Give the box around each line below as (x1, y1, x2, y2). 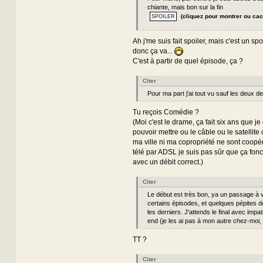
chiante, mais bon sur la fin (147, 3, 223, 11)
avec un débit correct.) (132, 157, 203, 166)
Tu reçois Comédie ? (132, 107, 199, 116)
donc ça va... (132, 46, 174, 55)
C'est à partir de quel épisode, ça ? (132, 56, 243, 65)
